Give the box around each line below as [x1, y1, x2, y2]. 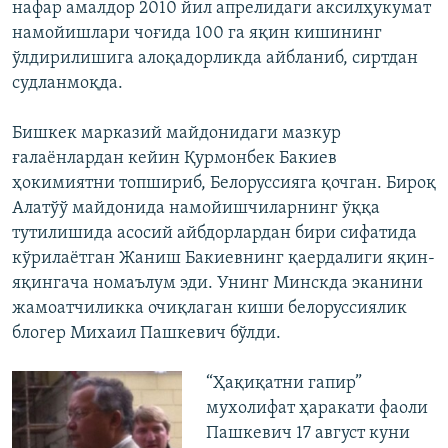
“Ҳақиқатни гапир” [205, 374, 362, 394]
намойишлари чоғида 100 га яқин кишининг [12, 24, 382, 44]
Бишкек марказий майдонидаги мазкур [12, 124, 341, 144]
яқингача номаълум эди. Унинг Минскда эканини [12, 274, 423, 294]
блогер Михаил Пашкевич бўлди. [12, 324, 281, 344]
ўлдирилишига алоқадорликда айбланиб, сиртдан [12, 49, 418, 69]
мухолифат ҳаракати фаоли [205, 399, 428, 419]
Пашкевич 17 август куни [205, 424, 410, 444]
